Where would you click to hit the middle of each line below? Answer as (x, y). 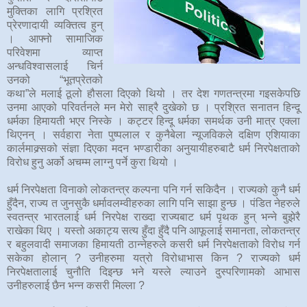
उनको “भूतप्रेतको (55, 79)
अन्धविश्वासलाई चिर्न (55, 66)
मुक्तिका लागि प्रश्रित (55, 11)
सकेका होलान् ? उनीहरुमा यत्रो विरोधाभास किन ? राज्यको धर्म (153, 258)
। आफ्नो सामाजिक (55, 38)
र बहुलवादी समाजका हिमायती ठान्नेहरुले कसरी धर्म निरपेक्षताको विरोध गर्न (153, 244)
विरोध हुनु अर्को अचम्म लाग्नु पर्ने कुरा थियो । (94, 162)
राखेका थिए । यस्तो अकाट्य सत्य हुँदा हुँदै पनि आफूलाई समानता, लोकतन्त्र (153, 230)
